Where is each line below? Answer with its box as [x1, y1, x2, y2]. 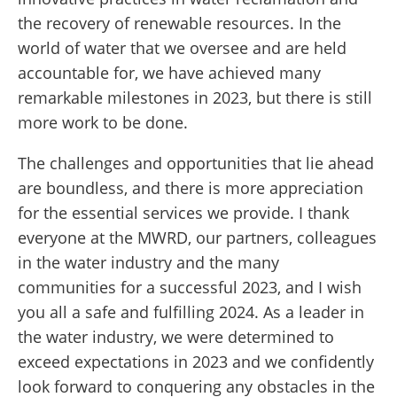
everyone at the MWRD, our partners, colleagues [18, 227, 377, 249]
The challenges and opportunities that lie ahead [18, 152, 374, 175]
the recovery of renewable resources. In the [18, 12, 341, 35]
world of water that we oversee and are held [18, 37, 346, 59]
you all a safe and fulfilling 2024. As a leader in [18, 301, 364, 323]
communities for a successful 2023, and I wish [18, 276, 362, 299]
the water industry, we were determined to [18, 326, 334, 348]
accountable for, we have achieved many [18, 62, 321, 84]
